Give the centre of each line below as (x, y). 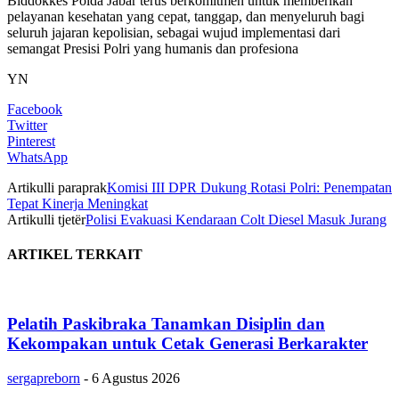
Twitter (27, 125)
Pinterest (31, 141)
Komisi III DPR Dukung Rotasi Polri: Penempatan (249, 187)
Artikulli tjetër (46, 219)
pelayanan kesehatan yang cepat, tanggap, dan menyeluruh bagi (186, 16)
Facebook (35, 109)
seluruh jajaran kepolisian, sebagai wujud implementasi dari (174, 32)
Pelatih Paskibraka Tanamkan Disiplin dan (166, 324)
